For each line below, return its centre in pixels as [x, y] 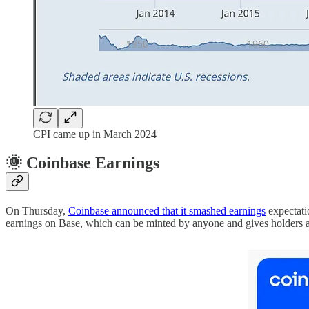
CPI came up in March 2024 [95, 134]
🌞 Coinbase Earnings [82, 163]
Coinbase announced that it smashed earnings [167, 211]
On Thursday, [37, 211]
